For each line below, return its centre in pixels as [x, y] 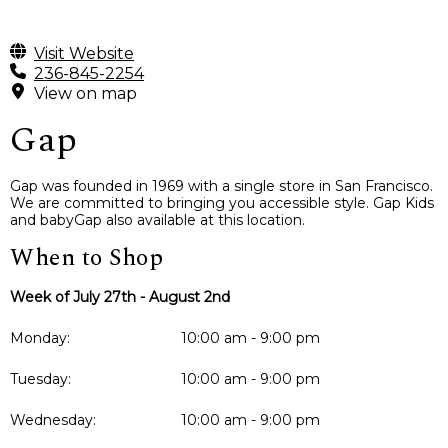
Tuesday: [40, 379]
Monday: [40, 338]
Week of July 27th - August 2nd [120, 297]
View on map [85, 93]
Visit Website [84, 53]
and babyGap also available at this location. [157, 220]
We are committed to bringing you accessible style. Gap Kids [222, 203]
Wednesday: [53, 420]
